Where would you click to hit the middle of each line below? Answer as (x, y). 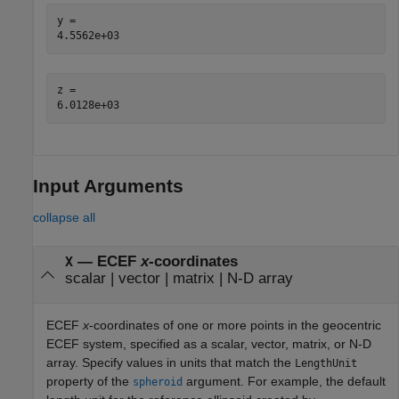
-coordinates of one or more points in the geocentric (235, 326)
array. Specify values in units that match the (171, 363)
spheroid (158, 383)
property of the (90, 382)
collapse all (64, 217)
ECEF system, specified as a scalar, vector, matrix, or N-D (209, 344)
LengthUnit (326, 364)
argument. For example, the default (284, 382)
